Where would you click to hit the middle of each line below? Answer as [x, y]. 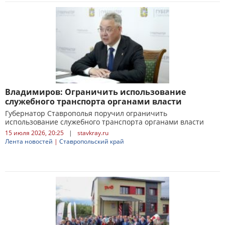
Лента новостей [29, 141]
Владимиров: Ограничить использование [95, 92]
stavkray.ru [93, 133]
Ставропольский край [92, 141]
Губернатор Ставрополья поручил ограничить [86, 113]
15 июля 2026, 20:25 [34, 133]
